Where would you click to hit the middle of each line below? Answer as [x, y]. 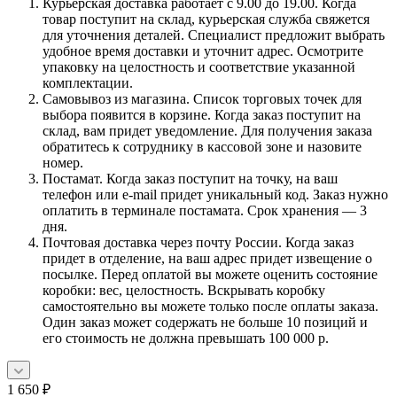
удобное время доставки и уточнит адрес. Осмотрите [203, 51]
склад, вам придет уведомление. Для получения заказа [207, 130]
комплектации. [88, 82]
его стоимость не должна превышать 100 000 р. [186, 338]
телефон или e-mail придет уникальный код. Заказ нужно [215, 194]
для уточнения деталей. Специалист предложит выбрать [214, 35]
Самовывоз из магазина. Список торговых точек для [202, 98]
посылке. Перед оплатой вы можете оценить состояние [210, 274]
